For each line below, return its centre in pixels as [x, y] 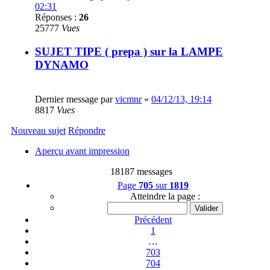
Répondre [87, 130]
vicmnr [128, 99]
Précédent [153, 219]
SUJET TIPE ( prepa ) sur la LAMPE [129, 52]
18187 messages [141, 171]
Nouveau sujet [38, 130]
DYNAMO [62, 65]
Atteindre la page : [165, 196]
